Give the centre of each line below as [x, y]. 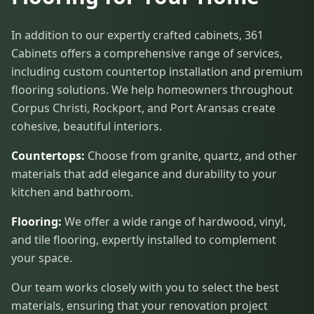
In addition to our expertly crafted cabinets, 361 [137, 35]
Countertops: [48, 155]
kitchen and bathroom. [72, 192]
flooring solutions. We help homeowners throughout [152, 89]
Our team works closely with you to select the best [145, 287]
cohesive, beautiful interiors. [87, 126]
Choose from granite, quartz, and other [191, 155]
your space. [42, 258]
